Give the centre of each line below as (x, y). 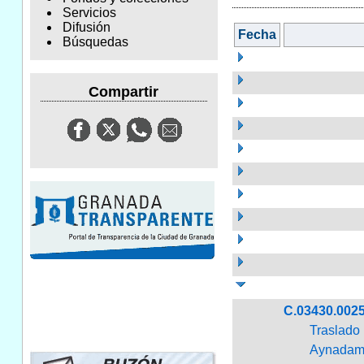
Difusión (86, 28)
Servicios (89, 13)
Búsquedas (95, 42)
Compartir (124, 91)
